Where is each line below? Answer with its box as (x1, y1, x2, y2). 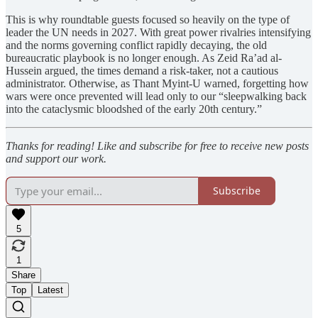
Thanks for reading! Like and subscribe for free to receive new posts (6, 139, 309, 152)
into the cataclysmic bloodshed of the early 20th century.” (6, 102, 262, 115)
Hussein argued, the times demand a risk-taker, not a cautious (6, 64, 278, 77)
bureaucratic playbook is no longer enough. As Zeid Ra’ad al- (6, 51, 282, 64)
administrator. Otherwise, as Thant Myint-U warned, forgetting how (6, 77, 309, 89)
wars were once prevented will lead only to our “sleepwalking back (6, 89, 307, 102)
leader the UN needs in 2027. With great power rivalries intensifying (6, 26, 311, 38)
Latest (38, 284, 63, 295)
